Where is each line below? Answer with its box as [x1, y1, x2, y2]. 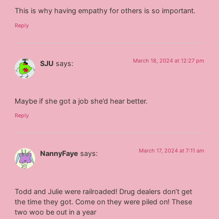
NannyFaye [40, 149, 79, 158]
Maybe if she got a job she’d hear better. [15, 96, 148, 105]
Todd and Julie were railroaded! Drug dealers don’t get [15, 187, 193, 196]
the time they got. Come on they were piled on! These [15, 197, 193, 206]
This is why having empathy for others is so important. [15, 6, 196, 15]
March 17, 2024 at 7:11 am [138, 147, 204, 154]
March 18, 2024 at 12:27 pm [132, 57, 204, 64]
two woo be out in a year [15, 207, 97, 216]
